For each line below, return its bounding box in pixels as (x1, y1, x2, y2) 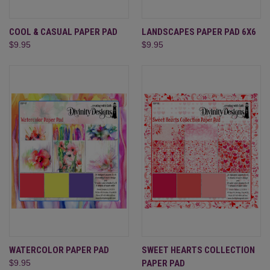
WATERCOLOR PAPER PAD (9, 244, 109, 256)
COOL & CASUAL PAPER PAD (9, 26, 118, 37)
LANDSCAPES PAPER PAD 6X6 (141, 26, 256, 37)
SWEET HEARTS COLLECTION (141, 244, 255, 256)
